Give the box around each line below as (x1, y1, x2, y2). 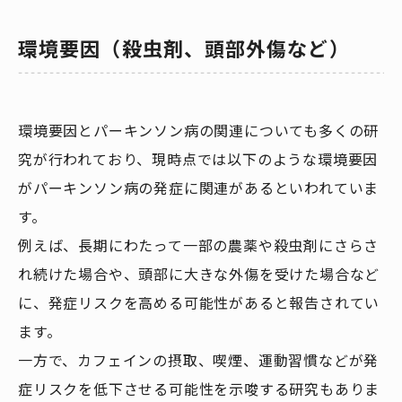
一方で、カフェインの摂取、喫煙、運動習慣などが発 (18, 350, 380, 371)
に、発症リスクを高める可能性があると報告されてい (18, 293, 380, 313)
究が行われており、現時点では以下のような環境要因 (18, 149, 379, 170)
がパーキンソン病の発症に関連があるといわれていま (18, 178, 380, 198)
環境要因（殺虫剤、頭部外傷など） (18, 36, 350, 63)
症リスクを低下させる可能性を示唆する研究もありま (18, 379, 380, 399)
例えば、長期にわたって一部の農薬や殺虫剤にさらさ (18, 235, 380, 256)
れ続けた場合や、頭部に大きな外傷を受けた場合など (18, 264, 380, 284)
